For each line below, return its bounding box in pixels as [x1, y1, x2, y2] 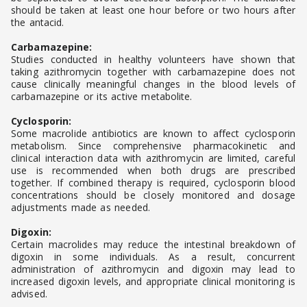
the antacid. [11, 16, 64, 29]
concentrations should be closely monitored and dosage [11, 188, 295, 202]
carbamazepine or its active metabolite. [11, 90, 193, 103]
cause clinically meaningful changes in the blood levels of [11, 77, 295, 91]
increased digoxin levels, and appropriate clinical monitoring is [11, 275, 295, 288]
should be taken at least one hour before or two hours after [11, 3, 295, 17]
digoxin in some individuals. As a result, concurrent [11, 250, 295, 264]
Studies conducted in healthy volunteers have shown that [11, 53, 295, 66]
